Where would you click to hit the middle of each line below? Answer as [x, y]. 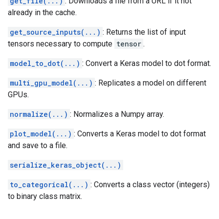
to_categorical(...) [49, 185]
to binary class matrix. [45, 196]
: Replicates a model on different [151, 83]
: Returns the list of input [144, 32]
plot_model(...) [41, 134]
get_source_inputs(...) [55, 32]
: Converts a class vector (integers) [150, 185]
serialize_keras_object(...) [66, 165]
